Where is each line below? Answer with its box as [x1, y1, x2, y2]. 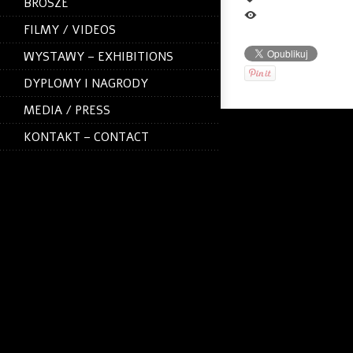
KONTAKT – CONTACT [24, 129, 149, 146]
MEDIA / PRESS [24, 102, 110, 119]
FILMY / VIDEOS [24, 22, 116, 39]
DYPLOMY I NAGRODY [24, 76, 148, 92]
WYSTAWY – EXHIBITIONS [24, 49, 173, 65]
